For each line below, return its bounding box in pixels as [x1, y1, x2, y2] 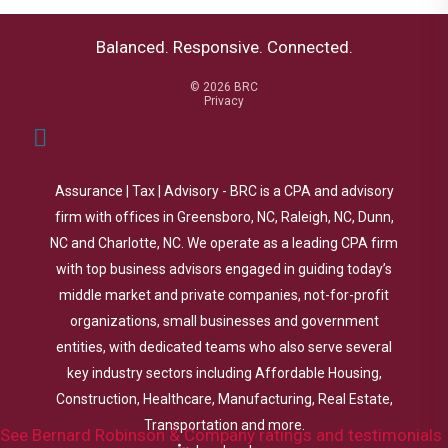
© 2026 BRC [190, 80, 258, 94]
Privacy [204, 94, 244, 108]
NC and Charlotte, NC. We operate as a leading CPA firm [50, 235, 398, 251]
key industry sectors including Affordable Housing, [66, 365, 382, 381]
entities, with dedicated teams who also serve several [56, 339, 392, 355]
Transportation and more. [143, 417, 305, 433]
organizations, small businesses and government [69, 313, 379, 329]
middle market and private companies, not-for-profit [59, 287, 389, 303]
